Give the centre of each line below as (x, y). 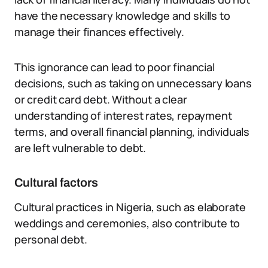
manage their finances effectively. (99, 32)
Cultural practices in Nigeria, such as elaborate (130, 207)
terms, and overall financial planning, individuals (132, 132)
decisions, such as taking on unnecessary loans (133, 83)
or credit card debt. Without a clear (101, 99)
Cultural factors (56, 182)
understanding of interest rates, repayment (123, 115)
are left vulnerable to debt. (80, 148)
